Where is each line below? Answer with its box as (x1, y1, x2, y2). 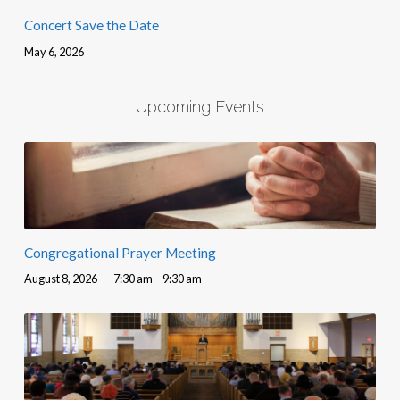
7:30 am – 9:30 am (112, 271, 202, 286)
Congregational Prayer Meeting (23, 244, 216, 261)
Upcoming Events (135, 96, 264, 116)
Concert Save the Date (23, 17, 159, 34)
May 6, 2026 (23, 44, 84, 59)
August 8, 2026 (23, 271, 97, 286)
